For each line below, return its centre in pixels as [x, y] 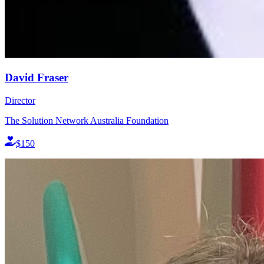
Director [20, 100]
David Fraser [37, 77]
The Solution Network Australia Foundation [87, 120]
